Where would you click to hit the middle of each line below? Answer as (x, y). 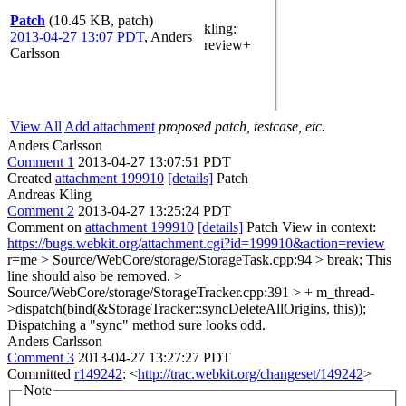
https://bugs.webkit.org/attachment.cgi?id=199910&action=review (196, 243)
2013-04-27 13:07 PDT (77, 37)
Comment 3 (41, 358)
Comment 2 (41, 211)
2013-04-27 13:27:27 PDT (155, 358)
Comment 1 (41, 162)
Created (31, 178)
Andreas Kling (49, 194)
